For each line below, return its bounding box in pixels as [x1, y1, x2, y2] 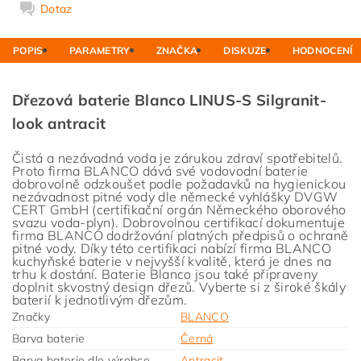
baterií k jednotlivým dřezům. [12, 292, 188, 308]
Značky [12, 309, 50, 324]
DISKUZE [223, 44, 267, 56]
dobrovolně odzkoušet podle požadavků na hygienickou [12, 176, 346, 192]
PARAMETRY [68, 44, 131, 56]
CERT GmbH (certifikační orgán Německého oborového [12, 201, 346, 218]
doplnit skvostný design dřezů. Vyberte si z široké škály [12, 279, 346, 295]
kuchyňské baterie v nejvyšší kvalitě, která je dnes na [12, 253, 332, 269]
